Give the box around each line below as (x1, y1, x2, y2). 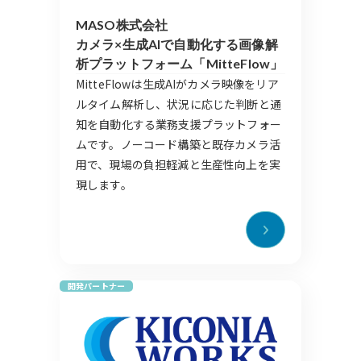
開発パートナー (68, 280, 126, 293)
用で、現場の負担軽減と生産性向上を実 (76, 156, 280, 173)
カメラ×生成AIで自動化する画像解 (76, 36, 278, 52)
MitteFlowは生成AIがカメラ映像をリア (76, 76, 279, 93)
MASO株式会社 (76, 17, 168, 33)
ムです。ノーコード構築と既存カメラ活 (76, 136, 280, 153)
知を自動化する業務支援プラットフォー (76, 116, 281, 133)
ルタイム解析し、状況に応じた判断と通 (76, 96, 281, 113)
